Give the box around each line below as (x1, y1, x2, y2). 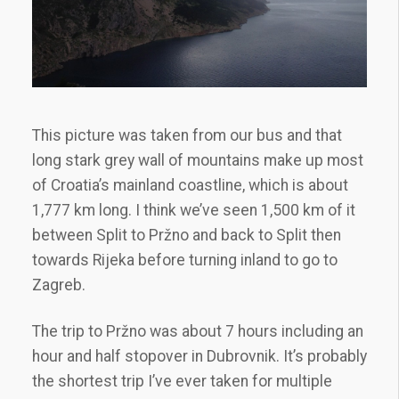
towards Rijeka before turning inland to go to (32, 250, 338, 269)
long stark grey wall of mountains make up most (32, 151, 363, 169)
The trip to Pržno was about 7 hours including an (32, 322, 363, 340)
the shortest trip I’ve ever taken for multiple (32, 371, 332, 390)
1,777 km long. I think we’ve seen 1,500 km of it (32, 200, 355, 219)
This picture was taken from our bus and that (32, 126, 342, 144)
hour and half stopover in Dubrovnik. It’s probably (32, 346, 367, 365)
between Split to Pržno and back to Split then (32, 225, 341, 244)
